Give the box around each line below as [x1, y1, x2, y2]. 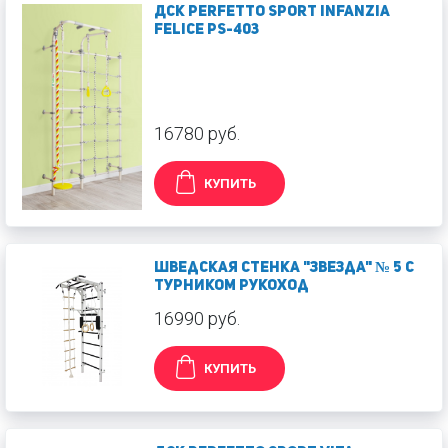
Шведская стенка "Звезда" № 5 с [154, 260, 414, 276]
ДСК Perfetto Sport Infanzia [154, 4, 390, 20]
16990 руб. [154, 307, 240, 329]
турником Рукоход [154, 278, 309, 294]
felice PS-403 [154, 22, 259, 38]
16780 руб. [154, 122, 240, 144]
